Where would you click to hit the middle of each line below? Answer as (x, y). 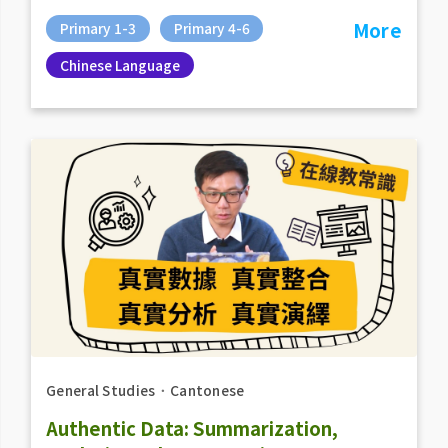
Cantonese (207, 389)
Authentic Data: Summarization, (191, 427)
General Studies (100, 389)
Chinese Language (119, 64)
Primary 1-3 (97, 27)
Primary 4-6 (211, 27)
